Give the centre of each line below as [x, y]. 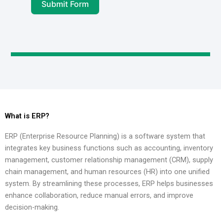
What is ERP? [27, 116]
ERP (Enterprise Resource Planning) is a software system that [105, 136]
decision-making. [32, 207]
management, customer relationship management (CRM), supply [109, 160]
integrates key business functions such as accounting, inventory [109, 148]
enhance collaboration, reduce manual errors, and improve [99, 195]
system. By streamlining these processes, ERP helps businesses [109, 183]
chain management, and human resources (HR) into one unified [107, 171]
